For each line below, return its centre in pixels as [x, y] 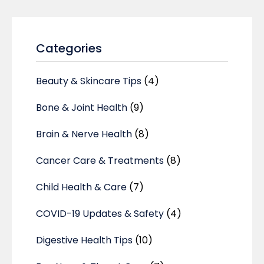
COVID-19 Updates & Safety [100, 214]
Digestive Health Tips [84, 240]
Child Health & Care [81, 187]
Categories [69, 49]
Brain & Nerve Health [84, 134]
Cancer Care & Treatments [100, 161]
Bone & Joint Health [82, 108]
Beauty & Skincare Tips [89, 81]
